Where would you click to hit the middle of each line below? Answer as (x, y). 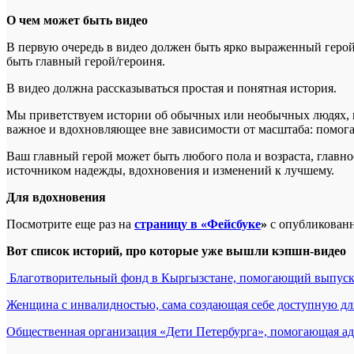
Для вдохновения (56, 198)
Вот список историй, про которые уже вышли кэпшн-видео (176, 251)
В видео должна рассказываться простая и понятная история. (171, 88)
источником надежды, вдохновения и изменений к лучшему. (170, 171)
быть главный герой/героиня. (86, 62)
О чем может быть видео (77, 21)
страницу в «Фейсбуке (198, 224)
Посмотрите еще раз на (70, 224)
